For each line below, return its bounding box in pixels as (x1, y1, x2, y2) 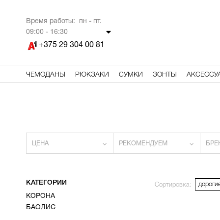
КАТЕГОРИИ (26, 180, 67, 186)
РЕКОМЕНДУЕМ (118, 141, 167, 147)
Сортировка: (155, 182, 192, 188)
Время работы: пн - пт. (26, 18, 102, 25)
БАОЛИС (26, 204, 55, 211)
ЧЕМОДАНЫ (26, 72, 65, 78)
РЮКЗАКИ (75, 72, 109, 78)
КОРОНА (26, 193, 55, 199)
